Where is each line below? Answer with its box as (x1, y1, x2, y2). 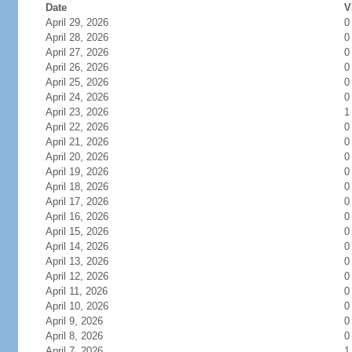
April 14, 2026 (45, 240, 108, 252)
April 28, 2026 (45, 31, 108, 43)
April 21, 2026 (45, 136, 108, 148)
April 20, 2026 (45, 151, 108, 163)
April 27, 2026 (45, 46, 108, 58)
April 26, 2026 (45, 61, 108, 73)
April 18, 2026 (45, 181, 108, 192)
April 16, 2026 (45, 211, 108, 222)
